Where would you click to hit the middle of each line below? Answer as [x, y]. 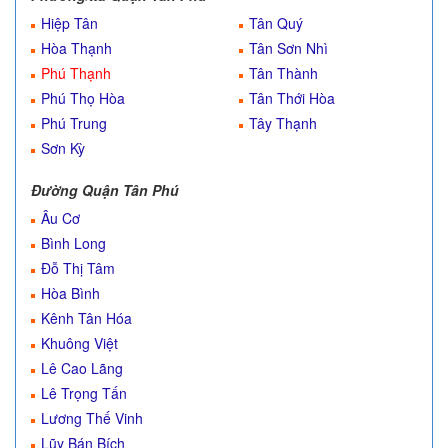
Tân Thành [283, 73]
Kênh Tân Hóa [86, 318]
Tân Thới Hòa [292, 98]
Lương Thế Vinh [92, 418]
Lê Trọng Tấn [84, 393]
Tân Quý [276, 23]
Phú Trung [74, 123]
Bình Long [73, 243]
